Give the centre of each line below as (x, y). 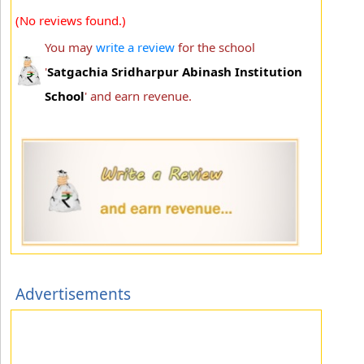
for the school (215, 47)
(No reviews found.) (71, 20)
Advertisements (73, 294)
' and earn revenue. (138, 95)
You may (70, 47)
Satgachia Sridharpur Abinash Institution (175, 71)
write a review (135, 47)
